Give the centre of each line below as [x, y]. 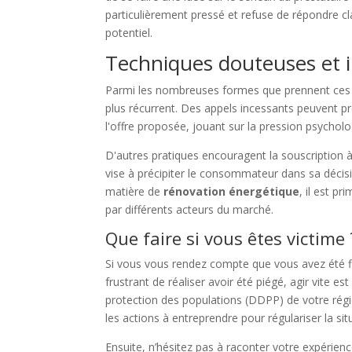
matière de [135, 192]
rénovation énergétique [232, 192]
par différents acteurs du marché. [190, 210]
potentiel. [129, 33]
